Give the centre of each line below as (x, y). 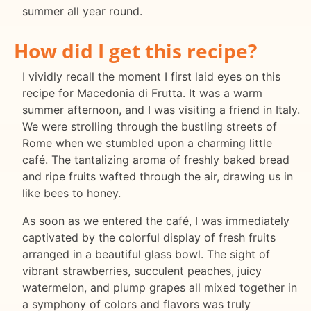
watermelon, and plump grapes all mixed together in (160, 288)
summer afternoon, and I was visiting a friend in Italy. (161, 110)
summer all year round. (82, 11)
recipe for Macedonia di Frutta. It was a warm (142, 93)
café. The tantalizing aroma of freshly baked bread (156, 160)
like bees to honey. (72, 193)
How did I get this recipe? (135, 51)
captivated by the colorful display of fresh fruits (149, 238)
